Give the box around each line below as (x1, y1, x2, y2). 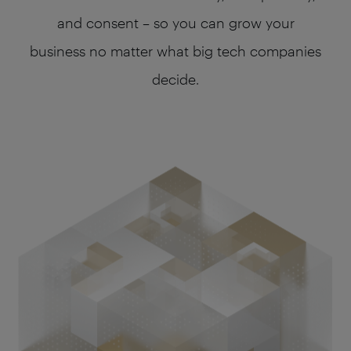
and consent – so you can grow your (56, 14, 295, 31)
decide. (152, 71, 199, 88)
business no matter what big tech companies (30, 42, 321, 60)
